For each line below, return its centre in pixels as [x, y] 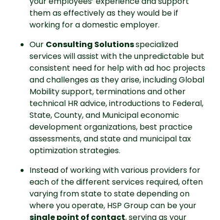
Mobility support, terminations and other [108, 92]
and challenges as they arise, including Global [117, 80]
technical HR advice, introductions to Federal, [116, 103]
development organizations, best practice [111, 127]
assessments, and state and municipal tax [110, 139]
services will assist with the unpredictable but [117, 56]
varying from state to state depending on [110, 194]
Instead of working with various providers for [115, 170]
